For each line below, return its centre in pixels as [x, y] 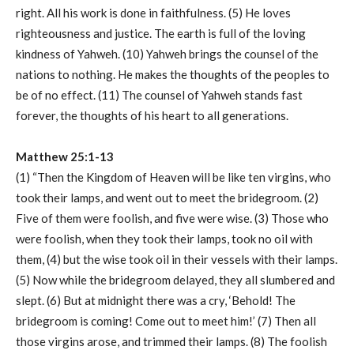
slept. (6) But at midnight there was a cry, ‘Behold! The [156, 301]
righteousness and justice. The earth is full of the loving [161, 34]
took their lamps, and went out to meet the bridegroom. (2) [167, 198]
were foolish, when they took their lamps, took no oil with [164, 239]
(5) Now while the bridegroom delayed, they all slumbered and [175, 280]
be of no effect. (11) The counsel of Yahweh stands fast [159, 95]
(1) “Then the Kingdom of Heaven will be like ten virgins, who [173, 177]
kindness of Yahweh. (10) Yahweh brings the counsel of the [167, 54]
